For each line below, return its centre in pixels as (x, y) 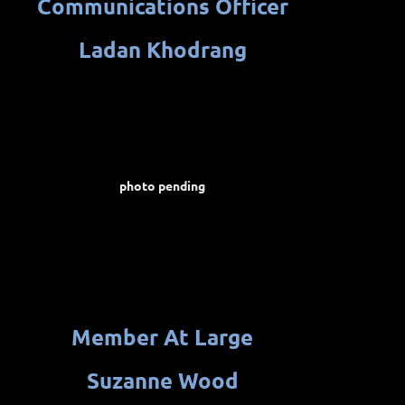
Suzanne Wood (162, 381)
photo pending (162, 186)
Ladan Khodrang (162, 50)
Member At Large (162, 337)
